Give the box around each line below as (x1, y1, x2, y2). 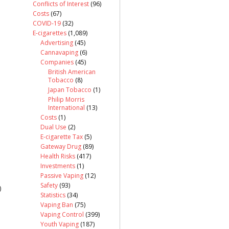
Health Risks (40, 151, 75, 161)
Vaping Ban (40, 200, 73, 209)
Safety (40, 180, 58, 190)
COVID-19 (33, 18, 61, 28)
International (48, 103, 85, 112)
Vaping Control (40, 210, 84, 219)
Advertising (40, 38, 73, 47)
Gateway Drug (40, 142, 81, 151)
